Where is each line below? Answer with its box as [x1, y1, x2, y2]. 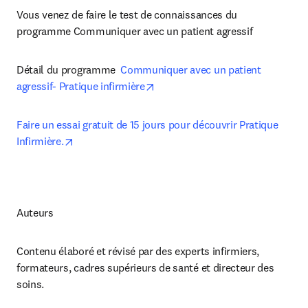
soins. [16, 277, 45, 291]
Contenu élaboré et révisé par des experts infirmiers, [16, 244, 260, 258]
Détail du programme [16, 63, 121, 76]
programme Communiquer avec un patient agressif [16, 24, 253, 38]
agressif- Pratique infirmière [16, 79, 145, 93]
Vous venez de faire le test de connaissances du [16, 8, 237, 21]
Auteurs [16, 206, 54, 219]
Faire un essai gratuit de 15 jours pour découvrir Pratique [16, 118, 278, 131]
